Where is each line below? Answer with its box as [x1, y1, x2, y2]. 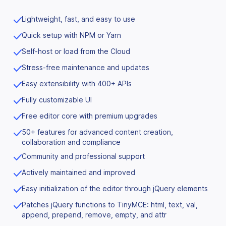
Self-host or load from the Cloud [22, 47, 130, 56]
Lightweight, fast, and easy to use [22, 15, 135, 24]
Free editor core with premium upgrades [22, 111, 157, 121]
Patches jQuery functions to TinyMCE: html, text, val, [22, 200, 198, 209]
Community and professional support [22, 152, 145, 161]
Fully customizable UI [22, 95, 92, 104]
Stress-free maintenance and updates [22, 63, 149, 72]
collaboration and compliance [22, 138, 121, 147]
